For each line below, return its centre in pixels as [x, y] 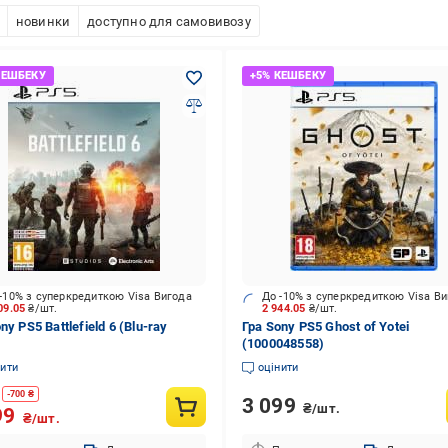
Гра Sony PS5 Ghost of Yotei [325, 326]
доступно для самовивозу [169, 21]
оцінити [278, 367]
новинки [43, 21]
